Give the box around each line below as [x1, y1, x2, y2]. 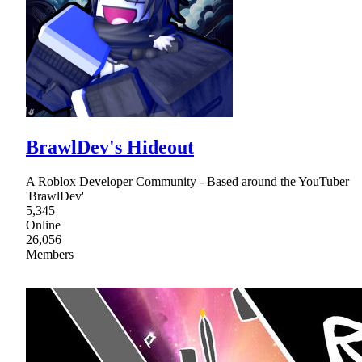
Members [26, 247, 74, 262]
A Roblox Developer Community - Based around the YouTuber [26, 175, 349, 189]
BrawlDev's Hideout [26, 137, 194, 158]
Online [26, 218, 61, 233]
